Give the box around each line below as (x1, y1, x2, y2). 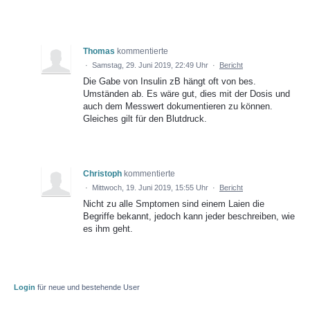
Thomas (83, 46, 115, 57)
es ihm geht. (83, 224, 133, 235)
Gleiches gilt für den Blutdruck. (83, 113, 207, 125)
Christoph (83, 169, 122, 179)
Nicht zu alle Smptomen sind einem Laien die (83, 199, 264, 210)
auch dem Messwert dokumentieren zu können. (83, 101, 273, 112)
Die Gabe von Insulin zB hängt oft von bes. (83, 76, 256, 87)
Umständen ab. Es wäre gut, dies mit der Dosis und (83, 89, 290, 100)
